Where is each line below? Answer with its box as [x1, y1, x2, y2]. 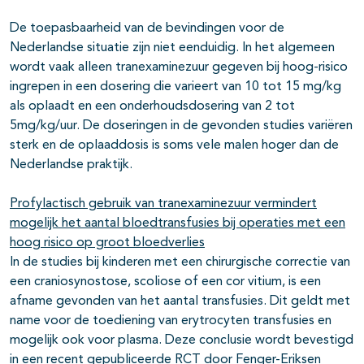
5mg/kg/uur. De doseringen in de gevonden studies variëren [10, 119, 353, 133]
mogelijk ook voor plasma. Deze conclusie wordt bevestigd [10, 334, 353, 348]
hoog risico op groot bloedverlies [10, 236, 205, 250]
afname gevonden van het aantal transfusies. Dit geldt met [10, 295, 350, 309]
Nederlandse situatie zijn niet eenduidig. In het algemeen [10, 41, 335, 55]
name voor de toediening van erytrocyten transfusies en [10, 314, 331, 328]
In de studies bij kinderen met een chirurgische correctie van [10, 256, 350, 270]
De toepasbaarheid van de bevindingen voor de [10, 22, 284, 36]
